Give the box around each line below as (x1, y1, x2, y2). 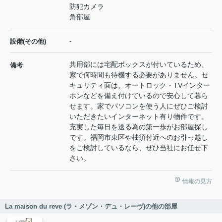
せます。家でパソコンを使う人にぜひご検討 (69, 102, 208, 111)
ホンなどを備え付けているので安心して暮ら (69, 92, 208, 100)
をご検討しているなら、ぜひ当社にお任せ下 (69, 144, 208, 152)
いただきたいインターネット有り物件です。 (69, 112, 208, 121)
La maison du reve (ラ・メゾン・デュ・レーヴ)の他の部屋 (5, 203, 177, 211)
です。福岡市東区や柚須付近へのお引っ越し (69, 133, 208, 142)
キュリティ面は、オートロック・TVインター (69, 81, 210, 90)
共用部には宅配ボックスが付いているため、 (69, 60, 208, 69)
